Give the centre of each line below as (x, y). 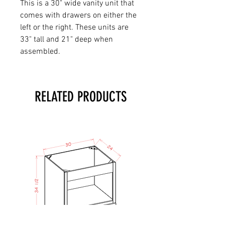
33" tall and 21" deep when (67, 39)
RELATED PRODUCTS (80, 96)
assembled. (41, 51)
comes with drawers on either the (78, 15)
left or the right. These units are (74, 27)
